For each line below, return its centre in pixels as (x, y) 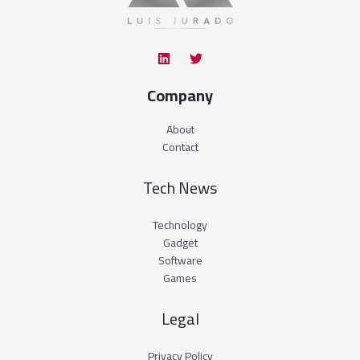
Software (180, 260)
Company (180, 95)
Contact (180, 147)
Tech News (180, 187)
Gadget (180, 242)
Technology (180, 225)
